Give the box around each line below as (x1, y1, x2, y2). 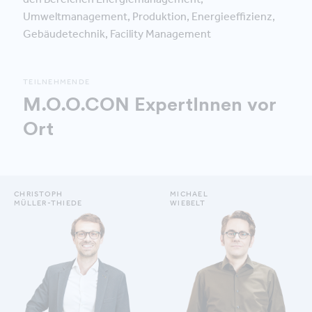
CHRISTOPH (14, 189, 63, 198)
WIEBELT (170, 198, 205, 208)
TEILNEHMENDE (23, 77, 90, 86)
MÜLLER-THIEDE (14, 198, 83, 208)
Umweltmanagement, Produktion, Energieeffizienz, (23, 9, 275, 23)
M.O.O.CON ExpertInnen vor (23, 91, 276, 116)
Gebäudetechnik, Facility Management (23, 26, 211, 40)
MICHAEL (170, 189, 208, 198)
